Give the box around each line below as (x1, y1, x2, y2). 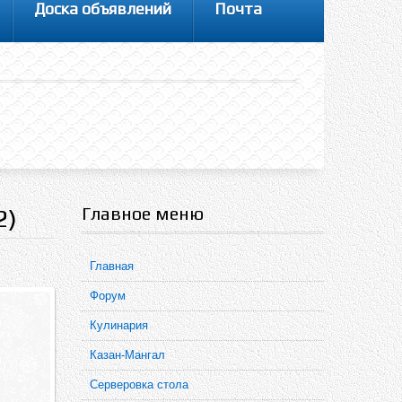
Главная (90, 259, 134, 273)
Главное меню (82, 203, 204, 223)
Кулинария (90, 319, 148, 332)
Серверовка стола (90, 378, 188, 391)
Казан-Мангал (90, 348, 165, 362)
